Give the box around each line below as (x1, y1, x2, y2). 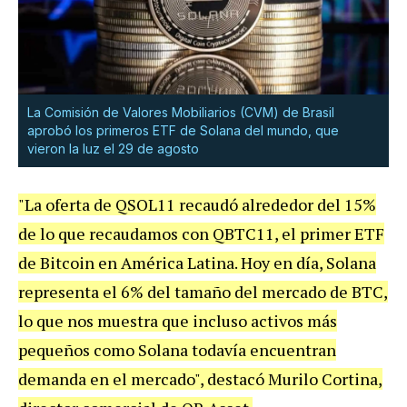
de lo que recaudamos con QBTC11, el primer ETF (18, 223, 384, 245)
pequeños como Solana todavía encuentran (18, 339, 336, 362)
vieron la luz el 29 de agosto (27, 141, 199, 157)
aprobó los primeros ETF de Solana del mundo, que (27, 123, 339, 139)
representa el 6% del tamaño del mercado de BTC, (18, 281, 388, 303)
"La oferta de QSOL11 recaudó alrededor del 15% (18, 194, 376, 216)
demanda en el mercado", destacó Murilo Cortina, (18, 368, 382, 391)
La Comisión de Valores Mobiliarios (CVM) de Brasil (27, 104, 334, 121)
